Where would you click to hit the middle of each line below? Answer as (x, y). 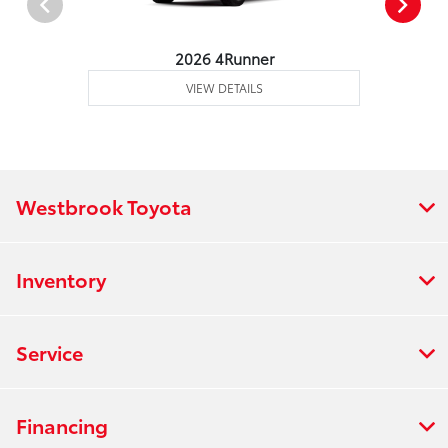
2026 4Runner (224, 58)
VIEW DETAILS (224, 88)
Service (49, 352)
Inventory (61, 279)
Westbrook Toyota (104, 206)
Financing (62, 425)
